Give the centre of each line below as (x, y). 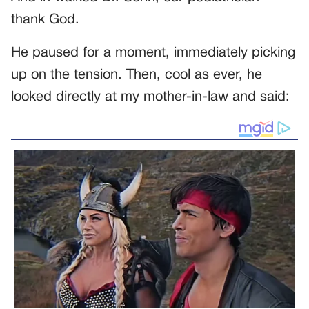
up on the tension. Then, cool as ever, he (137, 75)
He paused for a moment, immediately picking (153, 53)
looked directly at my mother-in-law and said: (150, 97)
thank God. (45, 20)
